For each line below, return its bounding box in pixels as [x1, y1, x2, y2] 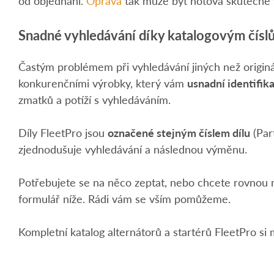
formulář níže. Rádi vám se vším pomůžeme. [18, 190, 231, 206]
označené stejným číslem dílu [108, 124, 250, 140]
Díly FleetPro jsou [18, 124, 108, 140]
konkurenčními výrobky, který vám [18, 75, 187, 91]
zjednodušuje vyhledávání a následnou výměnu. [18, 141, 247, 157]
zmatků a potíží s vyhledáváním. [18, 91, 171, 107]
